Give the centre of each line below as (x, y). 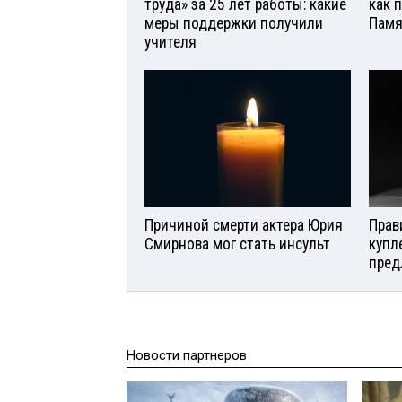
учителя (170, 43)
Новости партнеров (187, 356)
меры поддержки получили (234, 24)
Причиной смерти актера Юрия (244, 226)
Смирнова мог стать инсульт (237, 245)
